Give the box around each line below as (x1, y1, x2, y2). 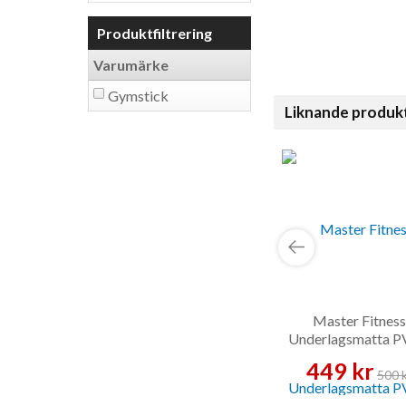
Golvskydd (325, 348, 393, 366)
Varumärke (93, 56, 169, 73)
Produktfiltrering (97, 24, 212, 42)
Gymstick (108, 87, 169, 104)
